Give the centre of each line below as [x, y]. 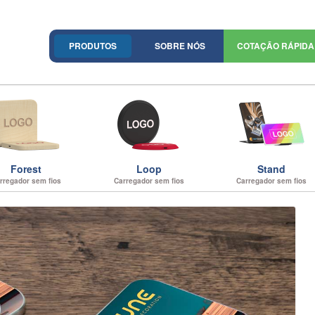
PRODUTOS [93, 46]
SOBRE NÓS [180, 46]
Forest [26, 169]
